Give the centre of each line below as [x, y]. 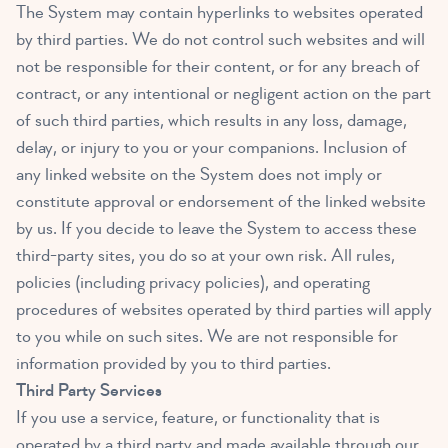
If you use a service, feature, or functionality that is [198, 418]
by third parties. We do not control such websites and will [220, 40]
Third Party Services [89, 391]
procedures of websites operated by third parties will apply [224, 310]
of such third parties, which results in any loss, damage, [211, 121]
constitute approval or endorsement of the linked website [221, 202]
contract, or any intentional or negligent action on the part [223, 94]
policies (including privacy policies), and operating [193, 283]
